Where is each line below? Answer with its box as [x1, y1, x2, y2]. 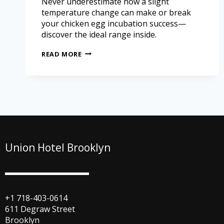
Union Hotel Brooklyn [5, 140, 110, 154]
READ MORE [41, 49, 82, 58]
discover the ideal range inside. [41, 28, 156, 40]
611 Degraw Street [5, 203, 75, 214]
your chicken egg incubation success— [41, 17, 186, 29]
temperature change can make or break [41, 6, 191, 18]
